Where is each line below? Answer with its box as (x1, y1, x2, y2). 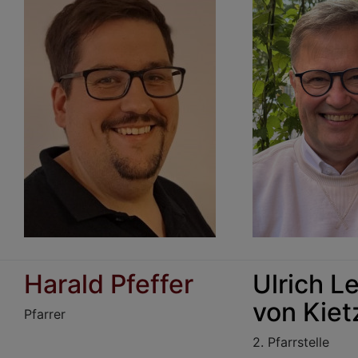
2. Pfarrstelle (253, 334, 329, 350)
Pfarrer (24, 306, 66, 322)
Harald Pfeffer (24, 268, 193, 300)
